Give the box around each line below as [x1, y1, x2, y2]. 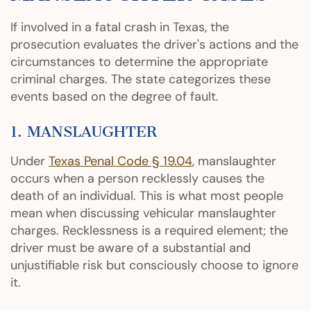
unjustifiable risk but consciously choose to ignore [10, 257, 299, 274]
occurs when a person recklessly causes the [10, 170, 264, 187]
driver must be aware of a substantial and [10, 239, 251, 257]
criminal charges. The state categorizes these [10, 71, 271, 88]
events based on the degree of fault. [10, 88, 219, 106]
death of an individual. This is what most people [10, 187, 283, 205]
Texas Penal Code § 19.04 [49, 153, 192, 170]
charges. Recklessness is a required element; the [10, 222, 288, 239]
